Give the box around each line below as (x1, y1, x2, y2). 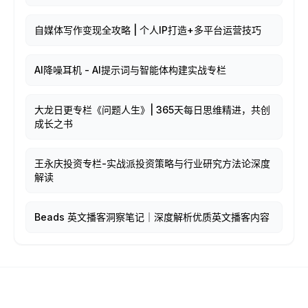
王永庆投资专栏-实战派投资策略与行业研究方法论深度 (34, 157, 270, 169)
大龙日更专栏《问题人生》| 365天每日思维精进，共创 (34, 104, 270, 115)
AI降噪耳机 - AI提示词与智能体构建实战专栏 (34, 64, 226, 76)
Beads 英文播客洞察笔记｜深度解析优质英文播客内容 (34, 211, 269, 223)
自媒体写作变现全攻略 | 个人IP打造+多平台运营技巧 (34, 24, 261, 36)
